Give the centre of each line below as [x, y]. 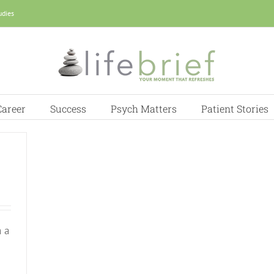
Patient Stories [235, 108]
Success [68, 108]
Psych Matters [144, 108]
